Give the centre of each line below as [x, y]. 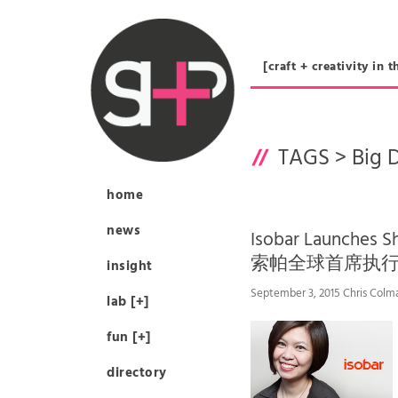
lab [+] [128, 302]
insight [130, 267]
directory [137, 373]
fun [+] [129, 338]
